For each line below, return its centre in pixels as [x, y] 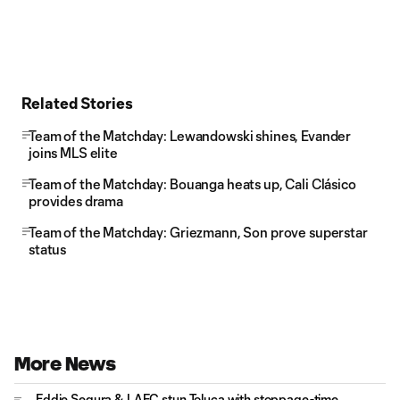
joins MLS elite [73, 153]
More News [65, 364]
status [48, 249]
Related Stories [77, 103]
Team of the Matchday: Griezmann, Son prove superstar [198, 232]
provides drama [76, 201]
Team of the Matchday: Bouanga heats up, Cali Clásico [192, 184]
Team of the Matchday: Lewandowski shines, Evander [190, 136]
